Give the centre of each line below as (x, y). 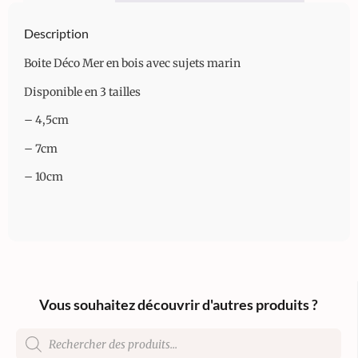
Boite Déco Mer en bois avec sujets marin (132, 64)
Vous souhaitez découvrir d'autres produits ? (179, 304)
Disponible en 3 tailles (82, 91)
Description (56, 34)
